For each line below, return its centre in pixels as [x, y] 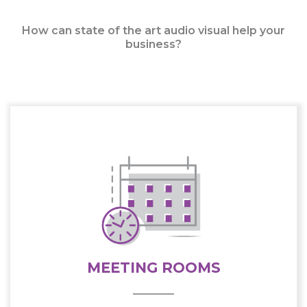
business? [153, 44]
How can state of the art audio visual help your [153, 30]
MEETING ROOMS [153, 268]
